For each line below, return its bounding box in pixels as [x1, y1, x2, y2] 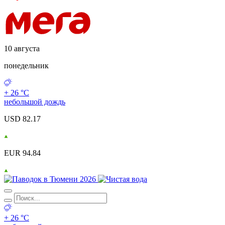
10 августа [4, 44, 40, 53]
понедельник [4, 61, 49, 70]
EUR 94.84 [4, 149, 41, 158]
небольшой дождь [4, 97, 65, 106]
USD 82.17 [4, 115, 41, 124]
